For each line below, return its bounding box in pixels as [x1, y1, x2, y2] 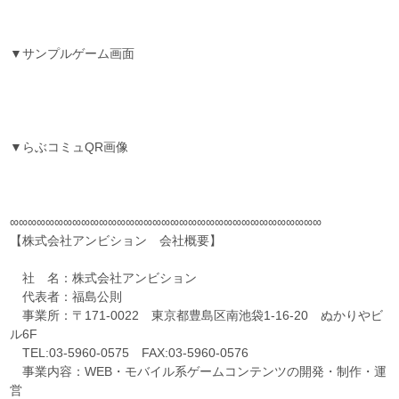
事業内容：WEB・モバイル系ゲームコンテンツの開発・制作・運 [10, 364, 387, 379]
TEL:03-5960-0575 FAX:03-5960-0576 [10, 346, 249, 361]
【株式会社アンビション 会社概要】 [10, 233, 223, 248]
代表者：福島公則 [10, 289, 123, 305]
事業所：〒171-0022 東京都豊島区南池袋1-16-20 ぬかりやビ [10, 308, 384, 323]
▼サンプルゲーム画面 [10, 46, 135, 61]
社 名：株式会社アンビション [10, 271, 198, 286]
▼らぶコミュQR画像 [10, 140, 129, 155]
